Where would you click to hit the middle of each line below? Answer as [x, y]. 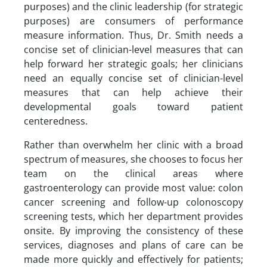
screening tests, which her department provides [133, 216]
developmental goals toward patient [133, 107]
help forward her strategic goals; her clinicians [133, 64]
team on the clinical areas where [133, 173]
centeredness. [56, 121]
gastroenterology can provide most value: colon [133, 188]
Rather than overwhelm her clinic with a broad [133, 145]
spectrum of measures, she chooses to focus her [133, 159]
